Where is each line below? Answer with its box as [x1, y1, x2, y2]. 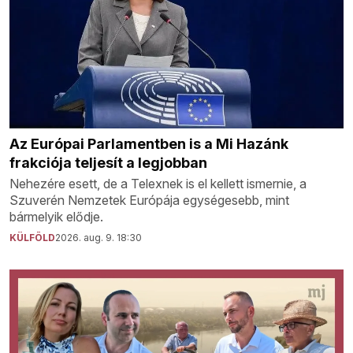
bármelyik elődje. [9, 209, 103, 225]
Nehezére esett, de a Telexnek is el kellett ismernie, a [9, 176, 307, 192]
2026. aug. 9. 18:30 [55, 232, 142, 244]
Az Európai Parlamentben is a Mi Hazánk [9, 136, 288, 153]
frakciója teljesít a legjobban [9, 154, 207, 172]
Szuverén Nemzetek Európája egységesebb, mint [9, 192, 289, 209]
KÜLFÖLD [9, 232, 55, 244]
